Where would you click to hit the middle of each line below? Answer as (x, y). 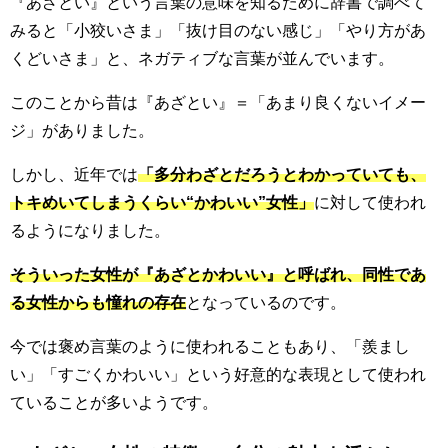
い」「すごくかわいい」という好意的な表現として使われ (218, 374)
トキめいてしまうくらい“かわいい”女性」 (162, 202)
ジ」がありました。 (82, 130)
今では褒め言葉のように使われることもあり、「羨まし (210, 346)
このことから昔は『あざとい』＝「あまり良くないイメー (218, 102)
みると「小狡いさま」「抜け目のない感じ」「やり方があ (218, 30)
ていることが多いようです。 (114, 402)
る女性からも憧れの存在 (98, 302)
